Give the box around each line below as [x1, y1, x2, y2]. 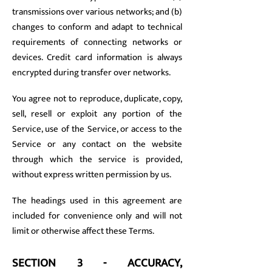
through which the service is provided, [12, 152, 182, 167]
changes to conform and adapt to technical [12, 19, 182, 35]
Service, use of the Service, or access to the [12, 121, 182, 137]
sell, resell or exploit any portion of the [12, 106, 182, 121]
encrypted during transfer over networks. [12, 65, 171, 80]
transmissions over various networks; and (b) [12, 4, 182, 19]
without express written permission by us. [12, 167, 171, 182]
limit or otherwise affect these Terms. [12, 223, 154, 239]
